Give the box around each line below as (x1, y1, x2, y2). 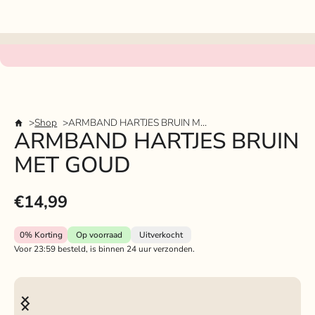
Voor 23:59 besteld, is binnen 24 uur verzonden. (13, 243, 195, 255)
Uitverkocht (139, 229, 183, 241)
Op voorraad (76, 229, 123, 241)
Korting (32, 229, 63, 241)
